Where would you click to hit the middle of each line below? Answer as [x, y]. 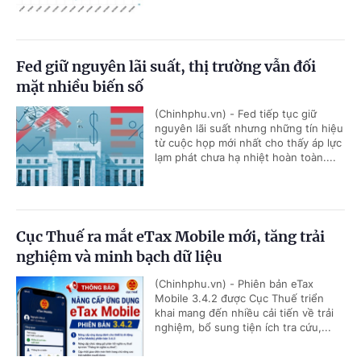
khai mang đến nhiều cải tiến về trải [244, 313]
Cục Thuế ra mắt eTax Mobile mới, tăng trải [170, 237]
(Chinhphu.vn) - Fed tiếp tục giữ [236, 114]
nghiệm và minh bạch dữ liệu [119, 257]
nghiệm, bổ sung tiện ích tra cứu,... [243, 328]
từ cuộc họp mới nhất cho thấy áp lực [248, 143]
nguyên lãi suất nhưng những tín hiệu [249, 129]
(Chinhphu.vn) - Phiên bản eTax [234, 284]
